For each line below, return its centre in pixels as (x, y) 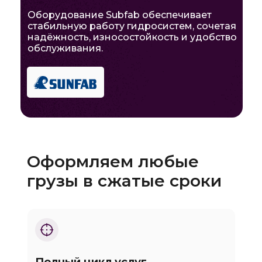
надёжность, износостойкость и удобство (132, 37)
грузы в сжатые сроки (124, 181)
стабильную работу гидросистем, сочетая (132, 26)
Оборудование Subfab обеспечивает (119, 15)
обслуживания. (65, 48)
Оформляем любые (113, 161)
